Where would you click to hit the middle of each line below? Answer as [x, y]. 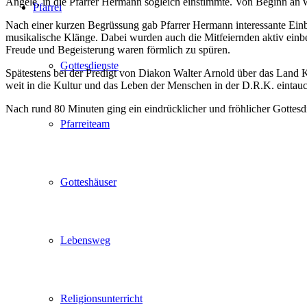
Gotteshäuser [88, 182]
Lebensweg [85, 240]
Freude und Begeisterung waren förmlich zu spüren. [118, 49]
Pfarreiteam [85, 124]
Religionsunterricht [101, 298]
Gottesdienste [89, 65]
